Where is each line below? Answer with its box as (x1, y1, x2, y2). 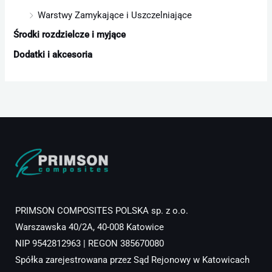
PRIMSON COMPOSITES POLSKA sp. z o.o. (15, 205, 188, 217)
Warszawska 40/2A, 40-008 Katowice (15, 222, 164, 233)
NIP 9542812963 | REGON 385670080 (15, 238, 164, 250)
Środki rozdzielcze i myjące (13, 29, 126, 41)
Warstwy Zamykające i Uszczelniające (38, 9, 192, 21)
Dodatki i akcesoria (13, 49, 93, 61)
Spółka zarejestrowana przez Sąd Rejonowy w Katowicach (15, 254, 250, 266)
